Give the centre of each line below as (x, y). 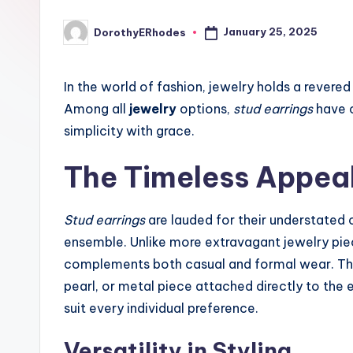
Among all (97, 109)
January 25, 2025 (270, 32)
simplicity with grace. (129, 131)
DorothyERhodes (140, 32)
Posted (83, 37)
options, (205, 109)
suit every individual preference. (161, 308)
